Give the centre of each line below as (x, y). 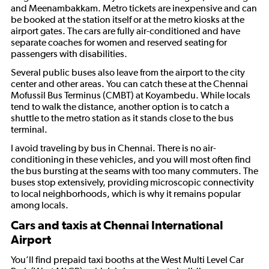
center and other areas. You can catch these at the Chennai (129, 84)
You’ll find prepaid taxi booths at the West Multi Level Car (127, 260)
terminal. (29, 129)
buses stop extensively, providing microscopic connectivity (132, 182)
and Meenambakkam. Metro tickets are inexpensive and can (134, 8)
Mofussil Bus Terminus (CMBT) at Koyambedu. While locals (131, 95)
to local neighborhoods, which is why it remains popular (126, 194)
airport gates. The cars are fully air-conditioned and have (125, 31)
